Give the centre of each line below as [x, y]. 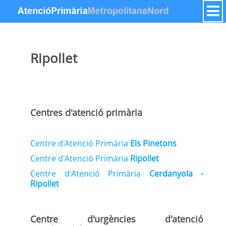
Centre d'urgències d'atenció [117, 219]
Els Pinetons [153, 143]
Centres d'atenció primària [86, 112]
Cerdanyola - [176, 173]
